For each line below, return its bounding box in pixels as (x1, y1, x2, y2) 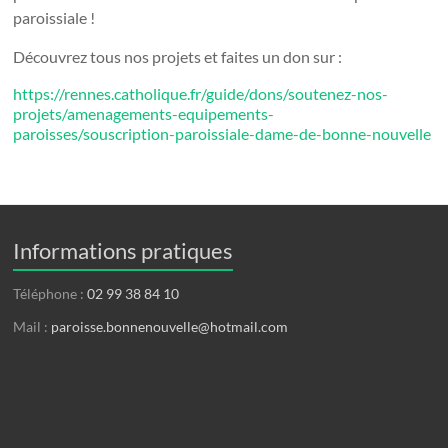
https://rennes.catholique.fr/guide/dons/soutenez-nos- (13, 83, 389, 103)
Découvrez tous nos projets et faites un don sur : (13, 46, 343, 66)
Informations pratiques (13, 236, 234, 264)
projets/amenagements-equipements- (13, 103, 275, 123)
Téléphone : (13, 284, 88, 302)
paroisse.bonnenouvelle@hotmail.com (51, 317, 289, 335)
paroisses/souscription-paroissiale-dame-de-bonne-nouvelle (13, 123, 432, 143)
